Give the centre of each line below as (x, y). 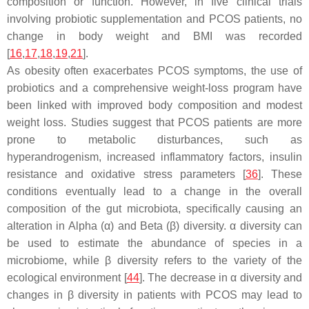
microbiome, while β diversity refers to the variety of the (154, 260)
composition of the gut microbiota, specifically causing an (154, 208)
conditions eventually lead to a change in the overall (154, 191)
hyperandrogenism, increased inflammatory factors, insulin (154, 157)
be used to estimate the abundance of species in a (154, 243)
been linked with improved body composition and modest (154, 105)
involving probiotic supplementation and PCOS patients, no (154, 19)
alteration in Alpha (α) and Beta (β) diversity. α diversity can (154, 226)
